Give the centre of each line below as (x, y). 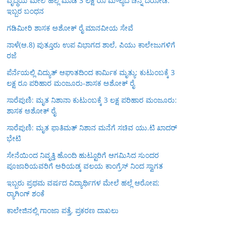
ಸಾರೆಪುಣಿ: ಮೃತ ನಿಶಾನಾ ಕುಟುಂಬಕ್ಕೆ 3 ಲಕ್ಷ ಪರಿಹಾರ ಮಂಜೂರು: (92, 100)
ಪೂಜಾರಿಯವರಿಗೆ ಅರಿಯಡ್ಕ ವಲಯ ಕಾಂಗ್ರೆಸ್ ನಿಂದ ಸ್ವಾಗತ (85, 166)
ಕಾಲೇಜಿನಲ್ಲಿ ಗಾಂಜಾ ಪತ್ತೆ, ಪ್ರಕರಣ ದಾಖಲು (63, 210)
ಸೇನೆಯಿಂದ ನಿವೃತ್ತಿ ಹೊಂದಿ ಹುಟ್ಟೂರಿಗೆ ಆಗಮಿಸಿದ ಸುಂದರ (83, 155)
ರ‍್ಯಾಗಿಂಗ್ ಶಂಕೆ (26, 193)
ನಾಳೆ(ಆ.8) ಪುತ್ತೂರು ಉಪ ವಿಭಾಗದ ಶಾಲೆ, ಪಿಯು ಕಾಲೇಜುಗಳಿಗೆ (91, 45)
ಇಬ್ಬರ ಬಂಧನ (25, 11)
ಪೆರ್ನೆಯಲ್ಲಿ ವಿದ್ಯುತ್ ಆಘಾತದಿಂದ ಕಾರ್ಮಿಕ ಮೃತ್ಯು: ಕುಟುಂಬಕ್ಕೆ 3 (91, 72)
